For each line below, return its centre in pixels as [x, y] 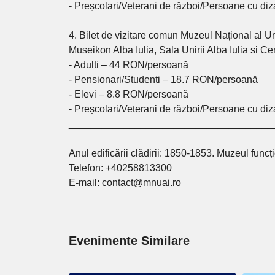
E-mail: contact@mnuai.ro [125, 183]
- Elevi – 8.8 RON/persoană [129, 95]
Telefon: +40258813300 [121, 168]
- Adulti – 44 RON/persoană [129, 65]
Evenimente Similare [129, 241]
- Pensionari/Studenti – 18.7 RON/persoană [164, 80]
